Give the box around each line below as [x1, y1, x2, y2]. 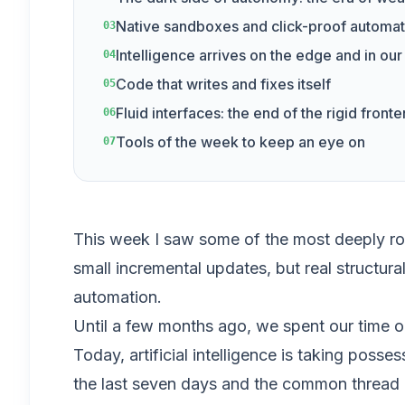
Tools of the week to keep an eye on [116, 133, 365, 151]
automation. [73, 287, 162, 306]
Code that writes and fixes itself [116, 75, 331, 93]
